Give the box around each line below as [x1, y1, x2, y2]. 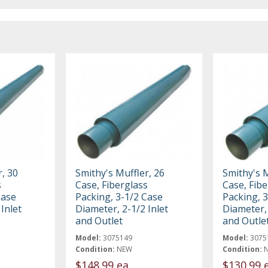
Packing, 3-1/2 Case [75, 190, 163, 203]
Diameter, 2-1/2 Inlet [75, 202, 169, 215]
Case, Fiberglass [75, 178, 148, 191]
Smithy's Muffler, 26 [75, 166, 165, 179]
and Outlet [75, 214, 123, 227]
